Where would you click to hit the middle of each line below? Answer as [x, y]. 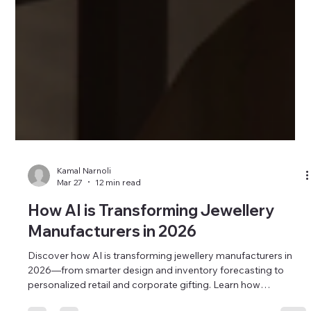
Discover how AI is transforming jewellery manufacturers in [160, 288]
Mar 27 [70, 215]
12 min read [118, 215]
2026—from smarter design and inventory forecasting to [156, 303]
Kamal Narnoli [84, 203]
